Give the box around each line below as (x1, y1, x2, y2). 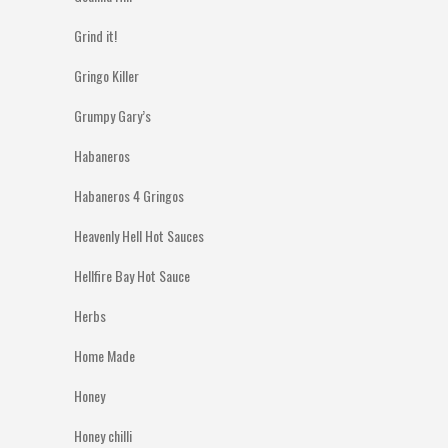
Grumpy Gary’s (74, 105, 151, 126)
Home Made (74, 345, 135, 366)
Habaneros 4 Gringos (74, 185, 184, 206)
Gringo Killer (74, 65, 139, 86)
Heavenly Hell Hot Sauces (74, 225, 204, 246)
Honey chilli (74, 425, 132, 446)
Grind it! (74, 25, 117, 46)
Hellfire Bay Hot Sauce (74, 265, 190, 286)
